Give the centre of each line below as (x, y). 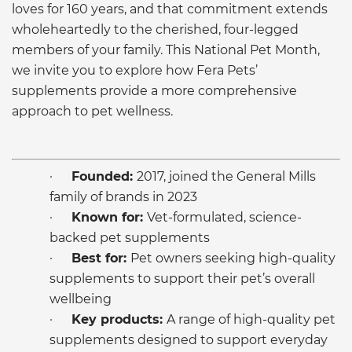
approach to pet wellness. (92, 111)
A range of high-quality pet (251, 319)
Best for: (101, 258)
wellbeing (81, 299)
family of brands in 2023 (123, 196)
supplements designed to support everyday (189, 339)
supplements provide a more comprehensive (154, 90)
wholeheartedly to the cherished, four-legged (155, 29)
